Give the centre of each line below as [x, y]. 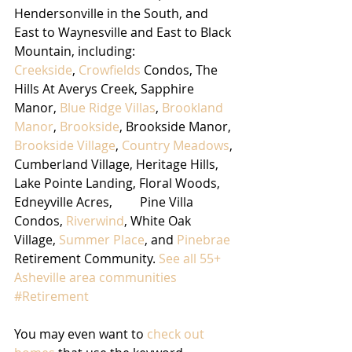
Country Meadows [176, 146]
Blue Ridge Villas [108, 108]
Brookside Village [65, 146]
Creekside [43, 70]
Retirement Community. [86, 259]
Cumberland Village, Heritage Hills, [118, 165]
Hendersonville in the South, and [113, 14]
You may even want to [81, 334]
